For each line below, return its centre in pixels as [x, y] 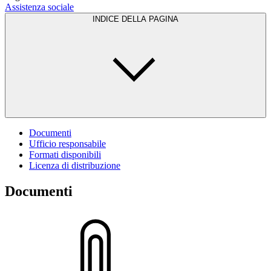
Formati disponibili [65, 154]
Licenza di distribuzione [75, 165]
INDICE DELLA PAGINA [135, 19]
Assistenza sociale [39, 7]
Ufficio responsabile [67, 143]
